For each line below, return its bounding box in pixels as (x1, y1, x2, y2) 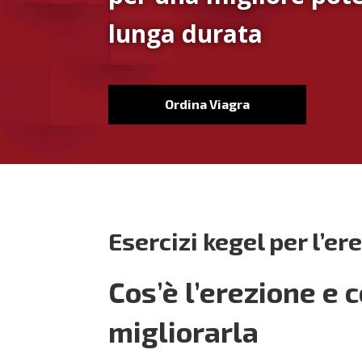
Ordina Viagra (165, 96, 250, 112)
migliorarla (108, 314, 259, 349)
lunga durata (108, 16, 263, 50)
